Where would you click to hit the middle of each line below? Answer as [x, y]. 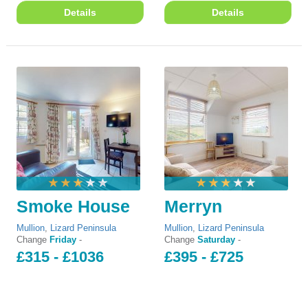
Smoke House [73, 206]
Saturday [216, 240]
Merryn [193, 206]
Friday [63, 240]
